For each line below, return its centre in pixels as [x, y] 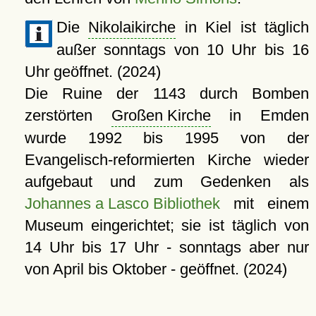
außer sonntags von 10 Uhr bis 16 [182, 49]
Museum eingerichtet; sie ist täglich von [166, 225]
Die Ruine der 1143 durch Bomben [166, 93]
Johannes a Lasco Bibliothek [122, 203]
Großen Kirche [161, 115]
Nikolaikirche [132, 27]
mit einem [264, 203]
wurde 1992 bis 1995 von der [166, 138]
